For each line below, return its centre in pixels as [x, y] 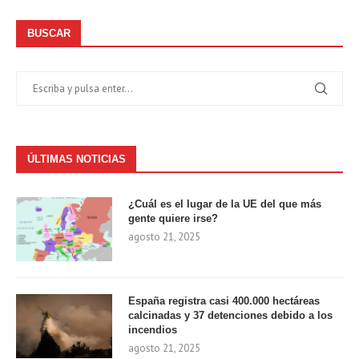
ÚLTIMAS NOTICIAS [77, 159]
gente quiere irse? [173, 218]
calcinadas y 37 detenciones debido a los [230, 315]
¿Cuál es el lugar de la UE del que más [225, 204]
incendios [153, 329]
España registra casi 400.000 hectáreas [224, 301]
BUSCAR [49, 33]
